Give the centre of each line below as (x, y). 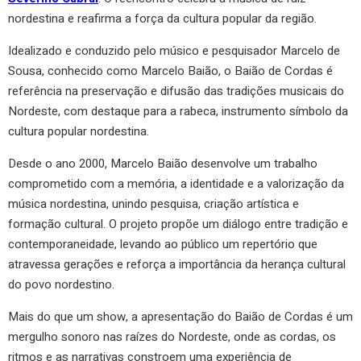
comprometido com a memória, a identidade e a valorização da (176, 183)
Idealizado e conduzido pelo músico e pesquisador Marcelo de (174, 50)
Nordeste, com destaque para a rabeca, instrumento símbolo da (178, 111)
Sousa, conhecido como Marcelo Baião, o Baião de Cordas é (170, 71)
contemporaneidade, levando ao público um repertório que (163, 244)
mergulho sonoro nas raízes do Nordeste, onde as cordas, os (172, 336)
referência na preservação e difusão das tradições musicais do (176, 91)
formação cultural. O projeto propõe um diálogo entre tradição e (178, 224)
